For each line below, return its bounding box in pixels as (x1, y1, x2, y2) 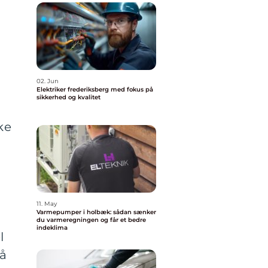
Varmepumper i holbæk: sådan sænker (36, 208, 156, 216)
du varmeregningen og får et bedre (36, 216, 146, 224)
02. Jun (36, 77, 59, 85)
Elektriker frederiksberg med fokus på (36, 86, 153, 93)
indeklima (36, 224, 68, 232)
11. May (36, 200, 57, 208)
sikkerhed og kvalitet (36, 93, 100, 101)
